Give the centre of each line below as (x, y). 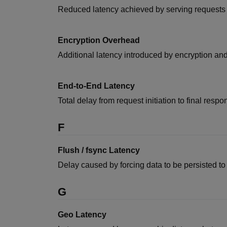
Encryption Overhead (99, 40)
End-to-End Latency (96, 86)
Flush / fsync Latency (99, 150)
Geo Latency (82, 215)
